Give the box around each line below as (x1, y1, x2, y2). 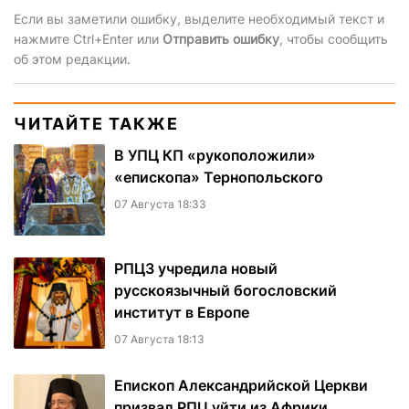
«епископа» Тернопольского (114, 168, 323, 187)
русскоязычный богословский (114, 281, 337, 300)
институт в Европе (114, 303, 249, 322)
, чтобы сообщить (279, 31, 388, 47)
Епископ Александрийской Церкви (114, 376, 368, 395)
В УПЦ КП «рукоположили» (114, 146, 316, 165)
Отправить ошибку (163, 31, 279, 47)
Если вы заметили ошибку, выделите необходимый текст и (14, 11, 384, 27)
